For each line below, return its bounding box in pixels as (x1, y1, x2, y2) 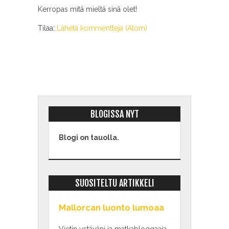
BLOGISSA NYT (90, 108, 139, 120)
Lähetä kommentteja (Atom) (57, 24, 147, 33)
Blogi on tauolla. (59, 133, 119, 142)
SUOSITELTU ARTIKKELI (75, 177, 154, 189)
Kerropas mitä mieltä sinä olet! (38, 5, 137, 14)
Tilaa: (38, 24, 57, 33)
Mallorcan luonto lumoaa (59, 203, 164, 213)
